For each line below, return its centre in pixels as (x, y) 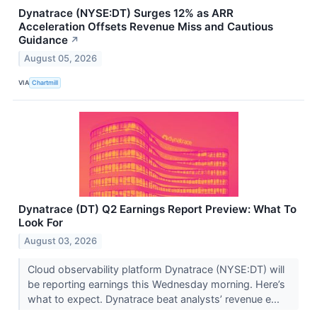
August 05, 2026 (61, 58)
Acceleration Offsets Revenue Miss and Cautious (146, 26)
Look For (41, 222)
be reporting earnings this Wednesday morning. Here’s (156, 284)
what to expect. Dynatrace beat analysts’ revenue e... (155, 299)
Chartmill (45, 83)
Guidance (43, 40)
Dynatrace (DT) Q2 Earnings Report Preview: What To (157, 209)
